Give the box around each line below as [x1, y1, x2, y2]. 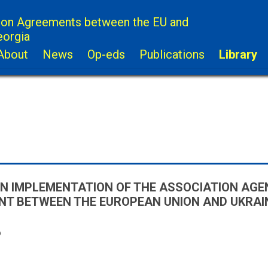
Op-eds [87, 47, 125, 62]
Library [219, 47, 257, 62]
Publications [139, 47, 205, 62]
